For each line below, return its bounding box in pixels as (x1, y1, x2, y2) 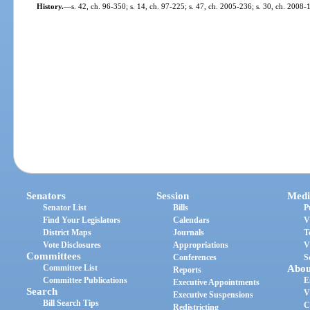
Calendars (173, 215, 210, 226)
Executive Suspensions (173, 290, 254, 300)
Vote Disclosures (43, 240, 102, 250)
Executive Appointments (173, 277, 260, 288)
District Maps (43, 228, 92, 238)
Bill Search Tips (43, 298, 100, 309)
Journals (173, 228, 205, 238)
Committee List (43, 263, 98, 273)
